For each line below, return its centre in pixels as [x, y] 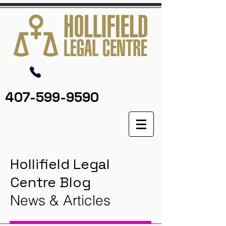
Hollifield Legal [60, 164]
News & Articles [60, 200]
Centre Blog [50, 182]
